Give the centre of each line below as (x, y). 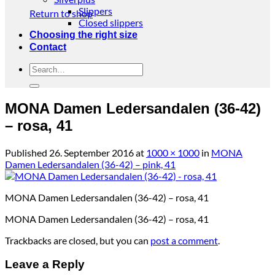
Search (43, 68)
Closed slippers (111, 22)
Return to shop (61, 13)
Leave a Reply (45, 264)
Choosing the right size (83, 35)
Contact (48, 47)
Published (27, 152)
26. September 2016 (91, 152)
